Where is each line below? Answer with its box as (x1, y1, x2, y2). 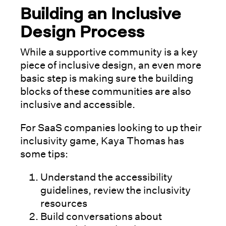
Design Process (20, 21, 149, 41)
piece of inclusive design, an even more (20, 59, 201, 71)
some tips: (20, 147, 68, 160)
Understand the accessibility (40, 171, 173, 183)
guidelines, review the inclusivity (40, 184, 191, 196)
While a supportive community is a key (20, 45, 198, 58)
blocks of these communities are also (20, 85, 191, 97)
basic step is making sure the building (20, 72, 193, 84)
